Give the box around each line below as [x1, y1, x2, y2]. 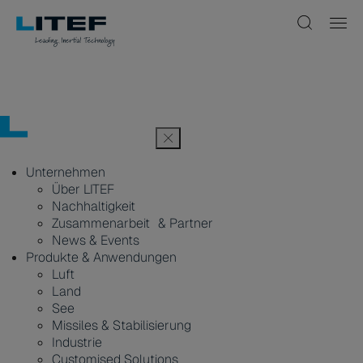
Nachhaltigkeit [52, 198, 135, 215]
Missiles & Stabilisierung [52, 317, 191, 334]
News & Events [52, 232, 139, 249]
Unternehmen [26, 164, 105, 181]
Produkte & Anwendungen [26, 249, 177, 266]
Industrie [52, 334, 102, 351]
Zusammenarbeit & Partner [52, 215, 213, 232]
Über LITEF [52, 181, 114, 198]
